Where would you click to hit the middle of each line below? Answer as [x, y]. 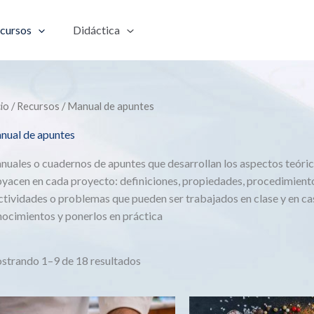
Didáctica [97, 30]
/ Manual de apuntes [107, 106]
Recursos [38, 106]
